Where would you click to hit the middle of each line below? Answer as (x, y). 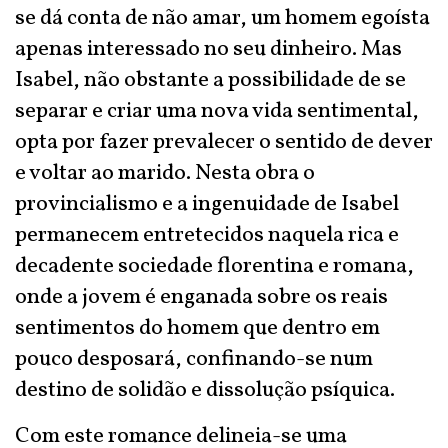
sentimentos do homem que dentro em (197, 328)
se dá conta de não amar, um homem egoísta (222, 18)
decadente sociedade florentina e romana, (214, 266)
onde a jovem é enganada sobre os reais (201, 297)
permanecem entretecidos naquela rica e (207, 235)
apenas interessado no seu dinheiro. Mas (208, 49)
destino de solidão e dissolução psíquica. (205, 390)
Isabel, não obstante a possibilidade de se (210, 80)
